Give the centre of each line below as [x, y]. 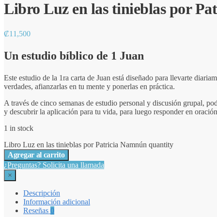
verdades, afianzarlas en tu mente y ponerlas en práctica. [89, 86]
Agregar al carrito [36, 155]
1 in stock [19, 128]
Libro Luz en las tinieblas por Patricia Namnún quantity [89, 144]
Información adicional [57, 201]
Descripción [42, 193]
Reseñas [37, 210]
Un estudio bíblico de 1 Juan [74, 55]
